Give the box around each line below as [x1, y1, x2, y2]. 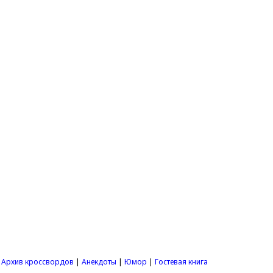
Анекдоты [82, 257, 117, 267]
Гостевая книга [155, 257, 208, 267]
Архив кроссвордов [1, 257, 74, 267]
